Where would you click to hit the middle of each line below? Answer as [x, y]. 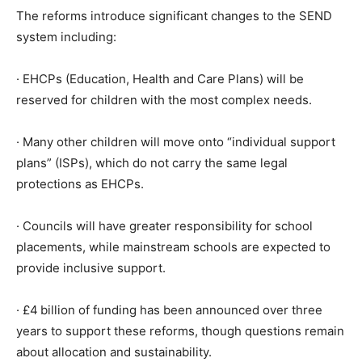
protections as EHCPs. [80, 183]
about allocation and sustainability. [114, 351]
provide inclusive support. [91, 267]
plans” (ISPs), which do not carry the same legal [152, 162]
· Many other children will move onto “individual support [176, 141]
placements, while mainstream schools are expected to [173, 246]
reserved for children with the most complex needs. [164, 99]
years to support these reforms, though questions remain [180, 330]
